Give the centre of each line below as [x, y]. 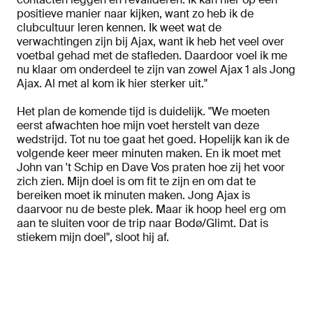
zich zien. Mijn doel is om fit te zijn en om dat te [136, 181]
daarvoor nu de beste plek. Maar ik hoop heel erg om [151, 209]
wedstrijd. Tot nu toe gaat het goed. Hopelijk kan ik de [153, 139]
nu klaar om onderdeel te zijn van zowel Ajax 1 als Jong [156, 70]
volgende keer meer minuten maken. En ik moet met [149, 153]
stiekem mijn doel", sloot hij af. [93, 237]
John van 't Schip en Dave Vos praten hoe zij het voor [151, 167]
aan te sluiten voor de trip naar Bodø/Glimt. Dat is [143, 223]
